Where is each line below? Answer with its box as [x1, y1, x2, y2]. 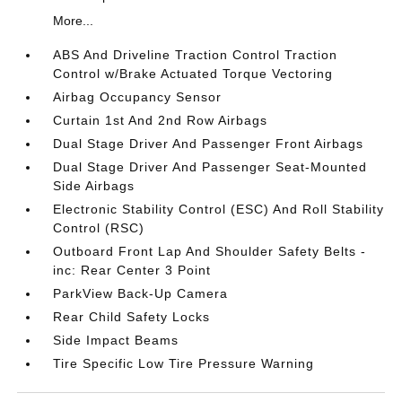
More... [53, 13, 94, 28]
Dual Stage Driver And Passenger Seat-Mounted [53, 160, 368, 174]
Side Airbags [53, 179, 135, 193]
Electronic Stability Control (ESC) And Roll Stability [53, 202, 385, 216]
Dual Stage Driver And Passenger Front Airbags [53, 136, 364, 151]
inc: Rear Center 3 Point [53, 263, 212, 277]
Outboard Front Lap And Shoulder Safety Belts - [53, 244, 367, 258]
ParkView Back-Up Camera [53, 286, 229, 301]
